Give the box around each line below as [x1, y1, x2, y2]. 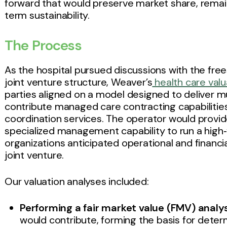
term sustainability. [5, 9, 90, 22]
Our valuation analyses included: [5, 175, 149, 188]
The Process [5, 36, 82, 55]
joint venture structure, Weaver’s [5, 75, 153, 89]
